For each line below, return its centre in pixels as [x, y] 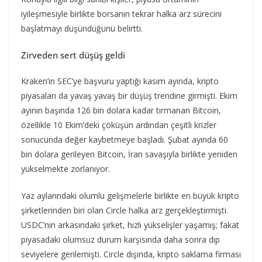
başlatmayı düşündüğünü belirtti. [82, 28]
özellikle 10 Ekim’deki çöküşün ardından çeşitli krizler [119, 125]
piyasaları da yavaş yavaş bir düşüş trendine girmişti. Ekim [129, 96]
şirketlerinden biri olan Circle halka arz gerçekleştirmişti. [125, 210]
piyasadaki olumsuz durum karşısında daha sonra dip [120, 239]
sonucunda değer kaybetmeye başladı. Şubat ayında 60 [125, 139]
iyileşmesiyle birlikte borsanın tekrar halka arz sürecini [121, 14]
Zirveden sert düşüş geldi [73, 55]
